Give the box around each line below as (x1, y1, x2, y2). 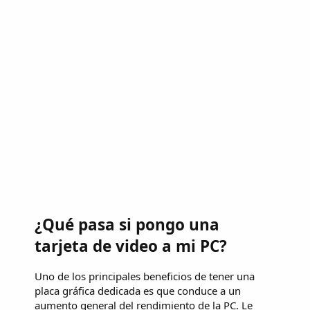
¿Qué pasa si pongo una (35, 213, 219, 235)
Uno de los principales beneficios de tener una (35, 269, 255, 284)
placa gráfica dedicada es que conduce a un (35, 284, 241, 298)
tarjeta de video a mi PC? (35, 235, 227, 257)
